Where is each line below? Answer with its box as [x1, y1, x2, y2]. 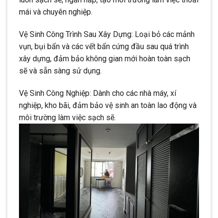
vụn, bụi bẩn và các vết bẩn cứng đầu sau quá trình [19, 42, 189, 52]
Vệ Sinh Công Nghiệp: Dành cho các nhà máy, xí [19, 88, 176, 98]
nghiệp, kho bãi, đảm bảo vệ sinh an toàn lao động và [19, 100, 197, 110]
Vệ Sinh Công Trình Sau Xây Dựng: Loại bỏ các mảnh [19, 30, 195, 39]
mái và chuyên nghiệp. [19, 7, 92, 17]
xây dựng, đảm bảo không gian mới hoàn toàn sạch [19, 54, 190, 64]
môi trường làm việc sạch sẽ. [19, 112, 116, 122]
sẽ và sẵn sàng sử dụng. [19, 66, 102, 76]
